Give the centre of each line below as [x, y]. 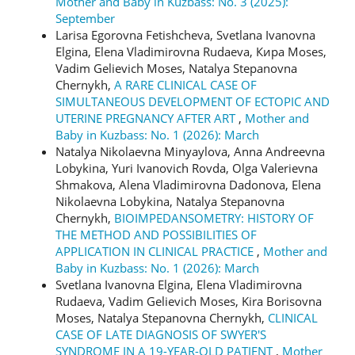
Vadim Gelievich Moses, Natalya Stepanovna [176, 68]
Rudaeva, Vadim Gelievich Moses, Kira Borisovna [189, 301]
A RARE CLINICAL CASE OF [185, 84]
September [85, 18]
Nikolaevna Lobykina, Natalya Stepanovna [170, 201]
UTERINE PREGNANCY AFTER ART [147, 118]
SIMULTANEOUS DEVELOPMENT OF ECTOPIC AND [193, 101]
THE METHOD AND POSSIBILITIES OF [156, 234]
